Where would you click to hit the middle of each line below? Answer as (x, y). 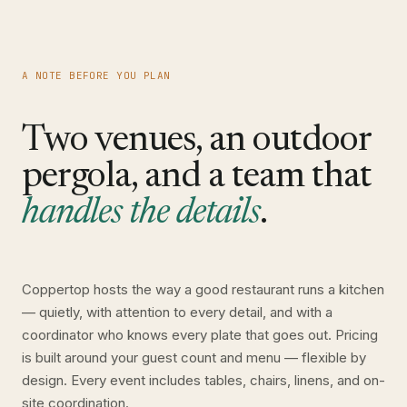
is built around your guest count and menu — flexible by (194, 357)
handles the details (141, 214)
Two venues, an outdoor (196, 142)
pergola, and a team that (197, 178)
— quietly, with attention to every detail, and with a (177, 312)
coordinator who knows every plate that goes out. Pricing (200, 335)
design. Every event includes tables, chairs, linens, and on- (203, 380)
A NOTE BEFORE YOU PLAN (96, 75)
